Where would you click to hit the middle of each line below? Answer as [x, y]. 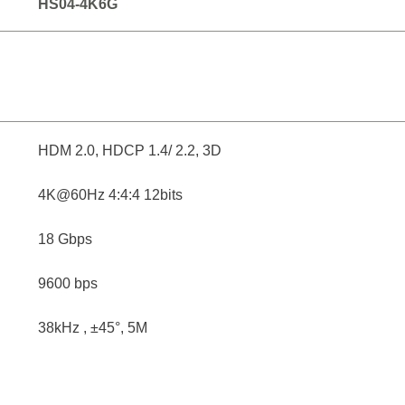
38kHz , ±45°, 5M [93, 328]
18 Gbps [66, 239]
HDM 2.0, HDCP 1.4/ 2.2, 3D [130, 151]
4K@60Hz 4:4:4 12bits [111, 195]
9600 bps [68, 283]
